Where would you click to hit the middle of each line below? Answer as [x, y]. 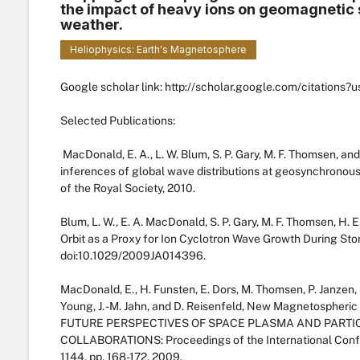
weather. [91, 25]
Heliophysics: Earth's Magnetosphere [158, 49]
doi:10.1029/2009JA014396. [133, 256]
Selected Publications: [117, 121]
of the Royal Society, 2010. [127, 188]
